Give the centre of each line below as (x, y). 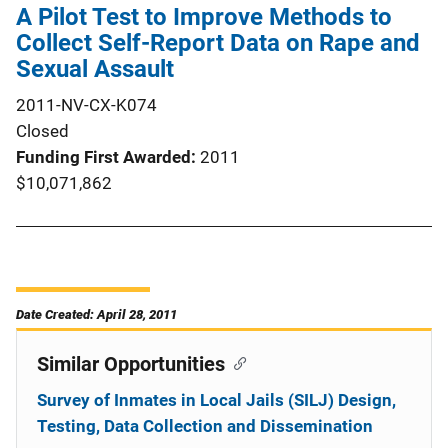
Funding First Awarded (103, 156)
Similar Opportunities (131, 363)
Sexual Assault (95, 68)
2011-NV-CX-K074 (86, 104)
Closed (42, 130)
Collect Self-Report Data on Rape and (218, 42)
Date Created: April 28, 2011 (96, 314)
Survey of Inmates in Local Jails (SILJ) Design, (216, 399)
